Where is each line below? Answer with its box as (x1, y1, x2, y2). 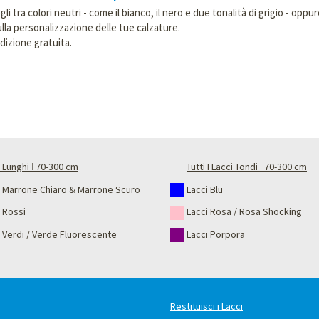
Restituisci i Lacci (170, 300, 243, 313)
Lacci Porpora (187, 227, 245, 241)
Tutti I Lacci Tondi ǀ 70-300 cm (187, 160, 307, 173)
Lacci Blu (187, 182, 223, 196)
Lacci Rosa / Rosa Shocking (187, 205, 302, 219)
